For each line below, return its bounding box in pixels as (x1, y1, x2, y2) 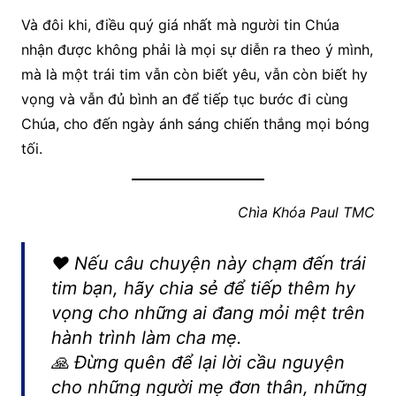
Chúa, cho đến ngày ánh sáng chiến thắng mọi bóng (20, 115, 369, 133)
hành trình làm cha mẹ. (50, 327, 242, 349)
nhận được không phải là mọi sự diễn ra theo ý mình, (20, 41, 373, 59)
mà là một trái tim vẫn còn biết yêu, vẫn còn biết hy (20, 65, 368, 84)
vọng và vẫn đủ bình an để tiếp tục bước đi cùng (20, 90, 348, 109)
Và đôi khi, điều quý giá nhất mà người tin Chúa (20, 16, 339, 34)
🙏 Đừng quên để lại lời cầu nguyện (50, 352, 345, 374)
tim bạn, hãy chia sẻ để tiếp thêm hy (50, 278, 355, 300)
